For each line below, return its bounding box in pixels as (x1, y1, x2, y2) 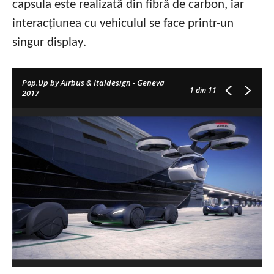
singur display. (12, 36, 86, 50)
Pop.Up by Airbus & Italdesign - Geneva (22, 77, 165, 89)
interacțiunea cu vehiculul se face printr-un (12, 17, 234, 31)
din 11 (194, 85, 217, 96)
